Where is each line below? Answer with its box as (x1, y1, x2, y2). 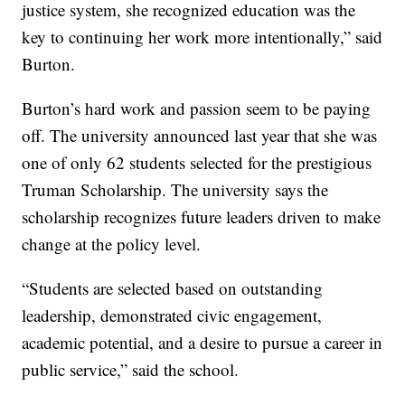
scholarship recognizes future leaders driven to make (22, 205, 381, 229)
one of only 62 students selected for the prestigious (22, 151, 372, 174)
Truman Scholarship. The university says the (22, 178, 329, 202)
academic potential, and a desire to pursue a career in (22, 331, 383, 354)
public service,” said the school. (22, 358, 240, 381)
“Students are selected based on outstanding (22, 277, 324, 300)
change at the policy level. (22, 232, 202, 256)
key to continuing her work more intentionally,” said (22, 25, 383, 49)
